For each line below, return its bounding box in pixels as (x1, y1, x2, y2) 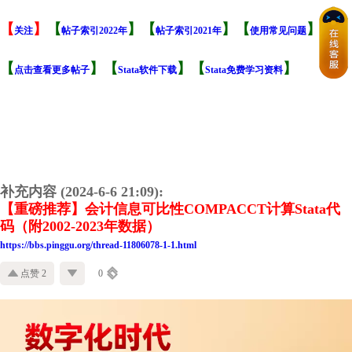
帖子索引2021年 (156, 25, 222, 37)
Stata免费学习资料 (205, 64, 283, 76)
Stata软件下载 (118, 64, 177, 76)
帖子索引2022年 (61, 25, 127, 37)
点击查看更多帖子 (14, 64, 90, 76)
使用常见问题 (250, 25, 306, 37)
